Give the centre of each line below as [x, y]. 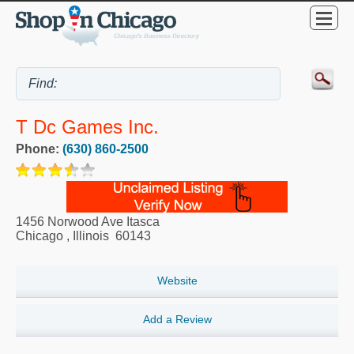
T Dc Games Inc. [87, 127]
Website [177, 281]
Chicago [40, 236]
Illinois [91, 236]
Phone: [39, 149]
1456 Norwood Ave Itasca [88, 222]
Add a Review [177, 320]
